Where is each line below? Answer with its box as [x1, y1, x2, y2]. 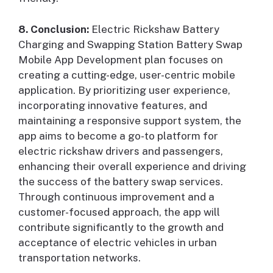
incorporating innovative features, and [18, 99, 207, 112]
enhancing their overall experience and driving [18, 160, 246, 172]
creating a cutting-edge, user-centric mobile [18, 68, 235, 81]
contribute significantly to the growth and [18, 221, 224, 233]
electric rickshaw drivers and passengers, [18, 144, 223, 157]
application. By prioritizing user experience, [18, 83, 230, 96]
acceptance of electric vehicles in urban [18, 236, 217, 249]
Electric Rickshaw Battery [89, 23, 219, 35]
